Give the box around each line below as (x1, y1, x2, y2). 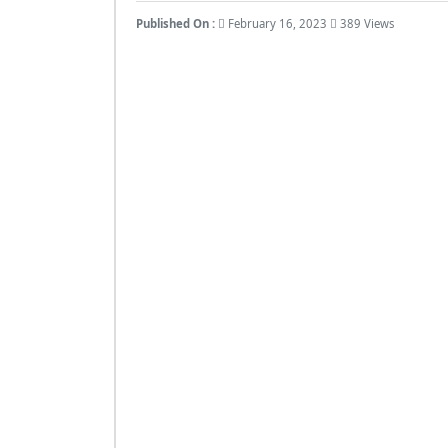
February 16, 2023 (225, 16, 330, 31)
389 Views (337, 16, 394, 31)
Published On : (136, 16, 218, 31)
